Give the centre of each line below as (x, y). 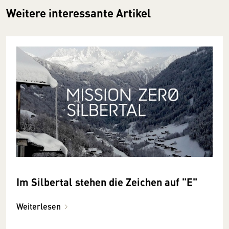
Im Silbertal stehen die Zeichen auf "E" (107, 181)
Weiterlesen (39, 206)
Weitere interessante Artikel (78, 13)
